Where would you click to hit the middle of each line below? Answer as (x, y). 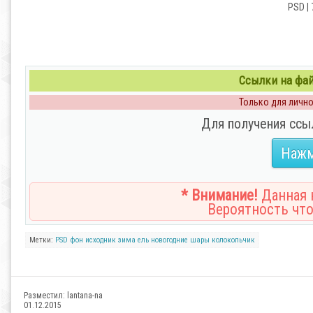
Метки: (42, 240)
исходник (101, 240)
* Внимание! (219, 195)
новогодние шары (180, 240)
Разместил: (45, 296)
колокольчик (233, 240)
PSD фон (69, 240)
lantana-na (85, 296)
